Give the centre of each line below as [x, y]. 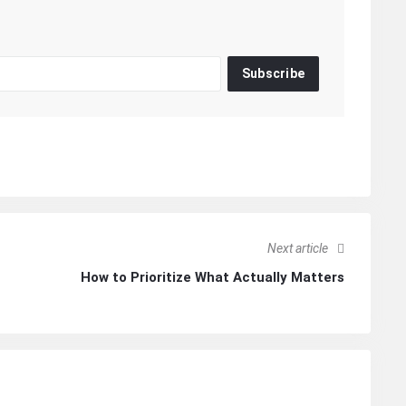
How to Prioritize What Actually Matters [213, 278]
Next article [298, 249]
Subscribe [273, 74]
